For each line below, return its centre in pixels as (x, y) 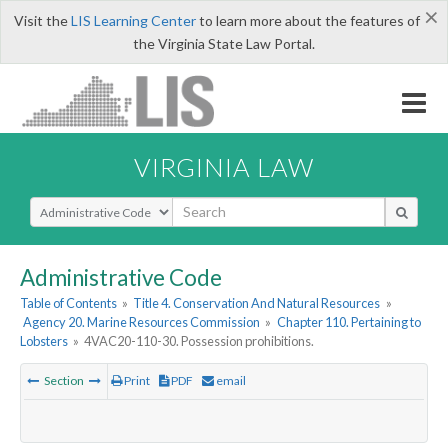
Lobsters (44, 341)
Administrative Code (121, 277)
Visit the (42, 20)
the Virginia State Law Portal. (224, 43)
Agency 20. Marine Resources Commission (142, 322)
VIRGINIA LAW (224, 166)
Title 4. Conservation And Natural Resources (257, 303)
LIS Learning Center (133, 20)
